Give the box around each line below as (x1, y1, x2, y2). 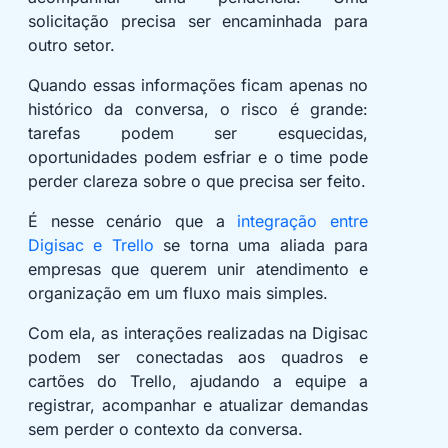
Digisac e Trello (28, 235, 154, 256)
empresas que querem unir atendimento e (28, 259, 368, 280)
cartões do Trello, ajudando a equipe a (28, 371, 368, 392)
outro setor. (28, 35, 115, 56)
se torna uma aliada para (153, 235, 369, 256)
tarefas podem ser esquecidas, (28, 123, 368, 144)
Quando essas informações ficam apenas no (28, 75, 368, 96)
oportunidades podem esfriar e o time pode (28, 147, 368, 168)
